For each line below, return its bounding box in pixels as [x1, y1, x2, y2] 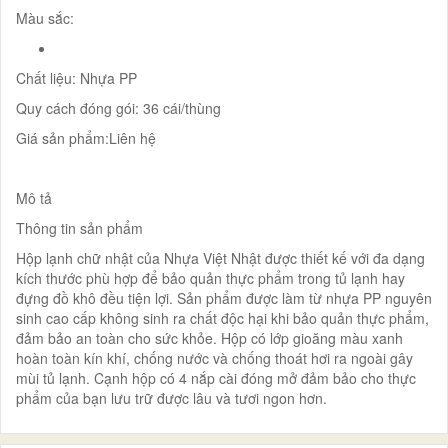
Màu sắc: [16, 7, 74, 28]
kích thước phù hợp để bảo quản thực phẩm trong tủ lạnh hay [16, 267, 405, 288]
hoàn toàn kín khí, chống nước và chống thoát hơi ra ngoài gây [16, 347, 413, 368]
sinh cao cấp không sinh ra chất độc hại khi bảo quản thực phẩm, [16, 307, 429, 328]
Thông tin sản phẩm [16, 217, 143, 238]
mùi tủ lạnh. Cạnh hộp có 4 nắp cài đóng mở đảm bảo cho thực [16, 367, 416, 388]
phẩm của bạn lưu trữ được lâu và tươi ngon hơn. [16, 387, 327, 408]
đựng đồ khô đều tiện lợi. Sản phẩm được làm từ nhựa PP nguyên [16, 287, 432, 308]
